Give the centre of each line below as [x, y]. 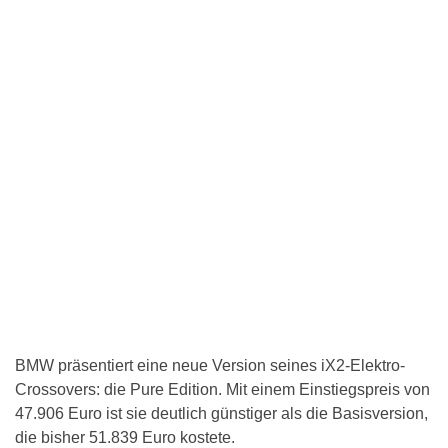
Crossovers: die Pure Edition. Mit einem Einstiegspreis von [222, 390]
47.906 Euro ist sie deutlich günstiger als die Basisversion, [221, 414]
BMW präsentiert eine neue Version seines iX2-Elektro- [210, 366]
